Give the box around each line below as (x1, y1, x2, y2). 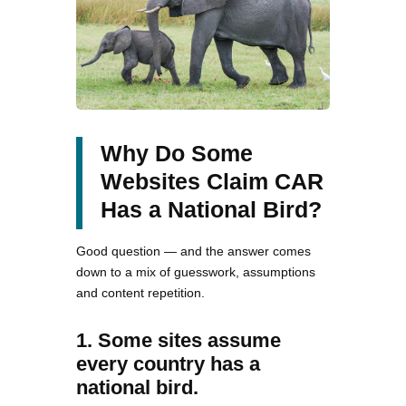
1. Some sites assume (76, 328, 281, 352)
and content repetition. (76, 285, 205, 300)
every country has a (76, 352, 260, 375)
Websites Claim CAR (101, 168, 324, 194)
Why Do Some (101, 140, 253, 166)
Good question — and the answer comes (76, 243, 311, 258)
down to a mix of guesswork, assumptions (76, 264, 315, 279)
